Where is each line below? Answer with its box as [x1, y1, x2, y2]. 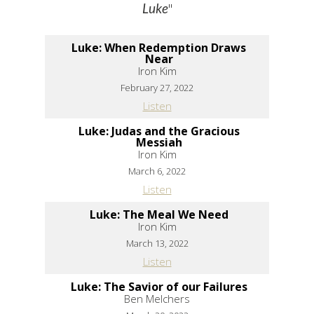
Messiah [135, 135, 182, 151]
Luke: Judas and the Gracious [78, 123, 240, 139]
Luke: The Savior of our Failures [70, 279, 247, 295]
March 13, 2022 [125, 237, 189, 250]
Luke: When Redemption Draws [71, 40, 246, 56]
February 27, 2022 [121, 81, 193, 95]
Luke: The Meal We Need [89, 207, 228, 223]
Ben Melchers [124, 292, 190, 306]
